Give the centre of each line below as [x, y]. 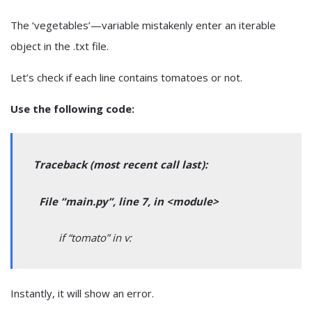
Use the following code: [72, 109]
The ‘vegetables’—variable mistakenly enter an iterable [143, 25]
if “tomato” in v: [83, 237]
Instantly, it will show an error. [82, 293]
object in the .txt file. [60, 46]
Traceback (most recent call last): [120, 165]
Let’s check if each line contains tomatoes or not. [126, 78]
